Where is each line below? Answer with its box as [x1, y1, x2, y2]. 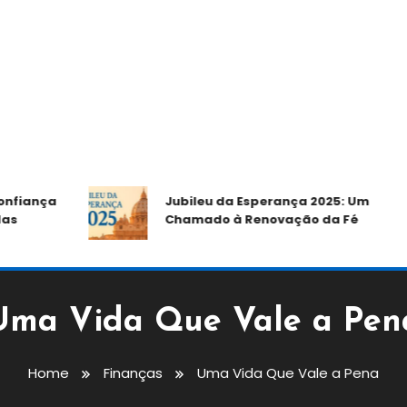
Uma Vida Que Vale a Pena [197, 363, 379, 382]
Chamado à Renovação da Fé [129, 210, 323, 228]
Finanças [104, 363, 163, 382]
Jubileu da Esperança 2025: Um [129, 192, 334, 210]
